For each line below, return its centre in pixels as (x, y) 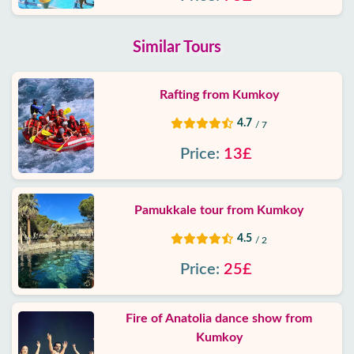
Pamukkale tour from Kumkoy (219, 210)
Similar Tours (177, 47)
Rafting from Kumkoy (219, 95)
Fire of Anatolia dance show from (219, 318)
